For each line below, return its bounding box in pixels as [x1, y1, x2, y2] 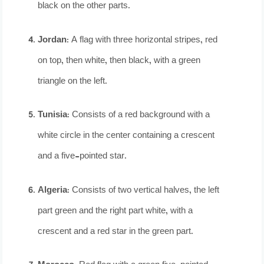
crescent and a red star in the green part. [38, 224, 194, 239]
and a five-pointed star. [38, 149, 127, 164]
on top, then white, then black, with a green [38, 53, 201, 68]
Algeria [38, 183, 68, 198]
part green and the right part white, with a [38, 203, 193, 219]
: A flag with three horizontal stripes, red [67, 32, 218, 48]
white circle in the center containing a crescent [38, 128, 215, 144]
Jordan [38, 32, 67, 48]
